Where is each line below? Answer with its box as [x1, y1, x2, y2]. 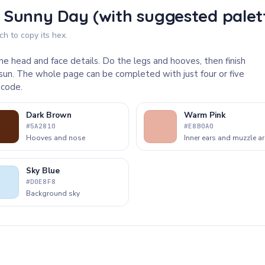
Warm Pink [184, 109, 225, 121]
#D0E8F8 [25, 177, 56, 186]
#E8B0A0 [184, 122, 214, 130]
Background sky [25, 189, 80, 198]
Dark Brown [25, 109, 72, 121]
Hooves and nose [25, 133, 85, 143]
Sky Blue [25, 165, 60, 176]
